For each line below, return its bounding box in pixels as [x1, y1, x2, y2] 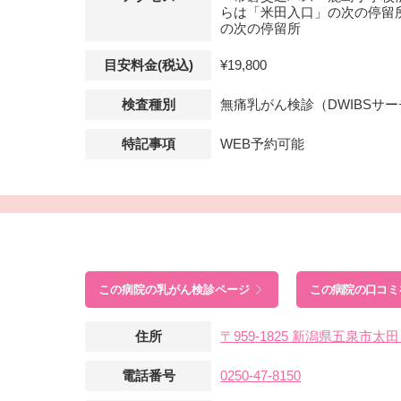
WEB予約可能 [220, 135, 305, 151]
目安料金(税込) [103, 56, 193, 73]
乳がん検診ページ [157, 282, 251, 296]
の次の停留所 [220, 20, 302, 36]
